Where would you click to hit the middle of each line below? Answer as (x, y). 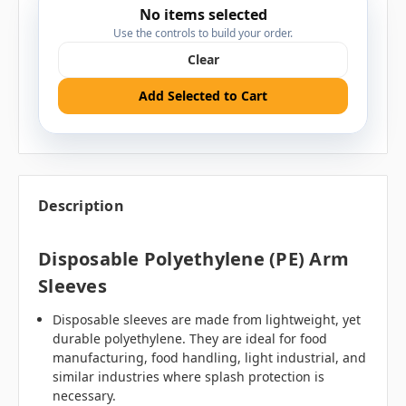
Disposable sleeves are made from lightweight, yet (207, 319)
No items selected (203, 14)
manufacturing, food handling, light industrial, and (210, 358)
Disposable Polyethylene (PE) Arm (193, 259)
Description (81, 206)
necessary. (85, 396)
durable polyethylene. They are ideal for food (190, 338)
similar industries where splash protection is (189, 377)
